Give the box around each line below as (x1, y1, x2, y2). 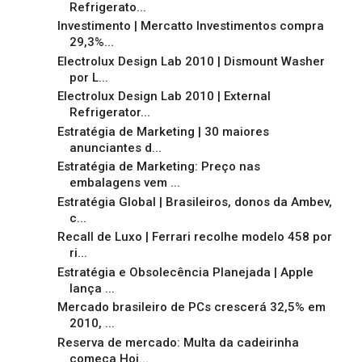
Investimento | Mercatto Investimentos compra (57, 19, 324, 34)
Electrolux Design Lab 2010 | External (57, 89, 271, 104)
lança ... (69, 280, 115, 296)
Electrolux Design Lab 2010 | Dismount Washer (57, 53, 325, 69)
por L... (69, 69, 108, 85)
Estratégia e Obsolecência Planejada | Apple (57, 264, 314, 280)
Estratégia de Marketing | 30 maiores (57, 124, 269, 139)
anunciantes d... (69, 140, 162, 155)
